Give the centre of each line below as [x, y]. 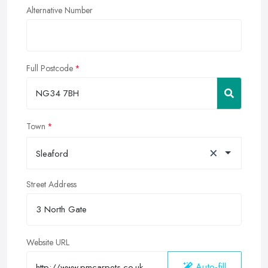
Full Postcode [50, 68]
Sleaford [52, 154]
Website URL [48, 243]
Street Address [51, 185]
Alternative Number [60, 10]
